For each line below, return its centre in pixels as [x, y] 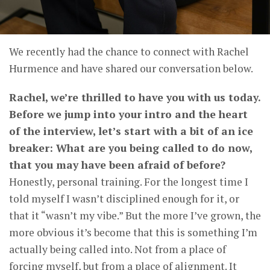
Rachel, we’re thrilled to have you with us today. [135, 98]
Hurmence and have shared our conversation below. [131, 69]
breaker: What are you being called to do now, [130, 148]
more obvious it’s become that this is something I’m [133, 233]
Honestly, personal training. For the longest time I [129, 182]
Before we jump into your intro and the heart [128, 115]
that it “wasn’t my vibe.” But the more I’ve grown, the [135, 216]
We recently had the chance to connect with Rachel [129, 52]
